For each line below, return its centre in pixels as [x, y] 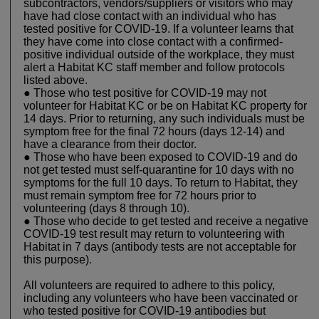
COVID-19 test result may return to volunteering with [154, 234]
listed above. [56, 80]
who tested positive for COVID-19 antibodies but [145, 311]
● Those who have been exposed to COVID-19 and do [161, 157]
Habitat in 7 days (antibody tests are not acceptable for [160, 247]
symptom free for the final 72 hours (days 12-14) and [154, 132]
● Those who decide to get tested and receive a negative [166, 221]
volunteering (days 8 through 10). [106, 209]
